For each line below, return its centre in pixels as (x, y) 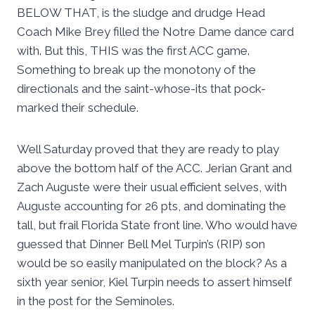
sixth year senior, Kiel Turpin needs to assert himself (154, 282)
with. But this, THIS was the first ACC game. (133, 51)
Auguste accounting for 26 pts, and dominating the (152, 206)
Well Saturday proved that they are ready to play (148, 149)
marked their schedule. (78, 108)
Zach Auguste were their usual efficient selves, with (152, 187)
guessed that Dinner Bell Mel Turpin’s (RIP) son (141, 244)
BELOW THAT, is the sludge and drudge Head (141, 13)
